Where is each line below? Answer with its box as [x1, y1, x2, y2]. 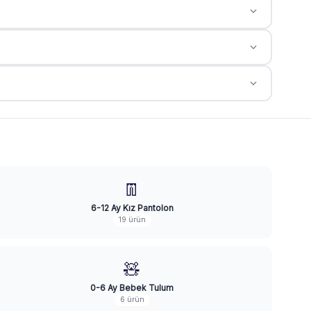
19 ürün [118, 215, 146, 224]
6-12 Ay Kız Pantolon [90, 203, 174, 213]
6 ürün [119, 295, 144, 304]
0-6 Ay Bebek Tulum [90, 283, 174, 293]
